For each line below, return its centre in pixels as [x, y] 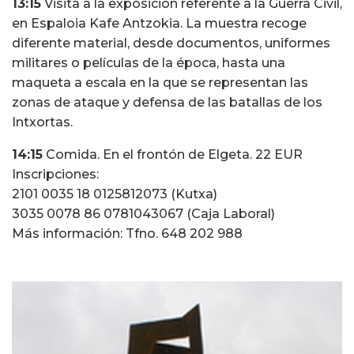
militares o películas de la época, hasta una [149, 63]
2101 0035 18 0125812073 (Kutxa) [115, 194]
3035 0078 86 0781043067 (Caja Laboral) [143, 214]
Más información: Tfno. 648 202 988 [127, 234]
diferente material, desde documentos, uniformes [171, 43]
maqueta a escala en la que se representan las [160, 83]
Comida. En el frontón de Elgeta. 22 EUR [173, 155]
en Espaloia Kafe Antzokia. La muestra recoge [159, 24]
